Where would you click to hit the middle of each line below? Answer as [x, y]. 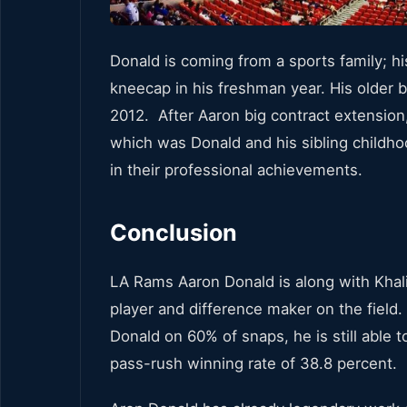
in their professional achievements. [236, 170]
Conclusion [174, 233]
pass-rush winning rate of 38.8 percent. [253, 364]
